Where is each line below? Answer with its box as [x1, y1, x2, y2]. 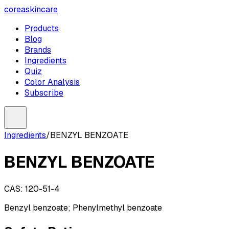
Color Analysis [25, 77, 80, 87]
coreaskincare [4, 4, 58, 15]
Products [25, 23, 59, 34]
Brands [25, 44, 51, 55]
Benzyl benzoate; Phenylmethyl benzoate [4, 202, 162, 213]
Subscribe [25, 87, 63, 98]
